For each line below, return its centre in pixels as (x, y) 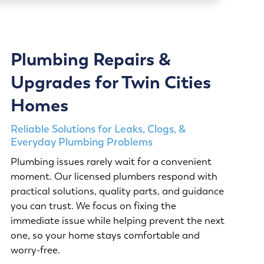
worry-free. (35, 250)
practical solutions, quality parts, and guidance (117, 191)
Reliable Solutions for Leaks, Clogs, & (98, 129)
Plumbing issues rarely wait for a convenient (111, 162)
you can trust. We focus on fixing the (93, 206)
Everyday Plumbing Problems (81, 142)
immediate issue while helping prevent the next (117, 221)
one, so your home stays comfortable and (105, 235)
